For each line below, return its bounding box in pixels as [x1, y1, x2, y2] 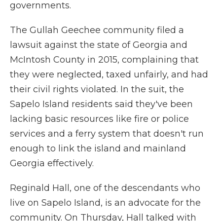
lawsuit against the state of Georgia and [10, 39, 187, 51]
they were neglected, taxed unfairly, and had [10, 69, 208, 80]
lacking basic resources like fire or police [10, 113, 189, 125]
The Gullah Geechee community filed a [10, 25, 184, 36]
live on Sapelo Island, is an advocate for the [10, 197, 201, 209]
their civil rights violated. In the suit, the [10, 84, 184, 95]
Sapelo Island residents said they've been [10, 99, 193, 110]
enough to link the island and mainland [10, 143, 186, 154]
